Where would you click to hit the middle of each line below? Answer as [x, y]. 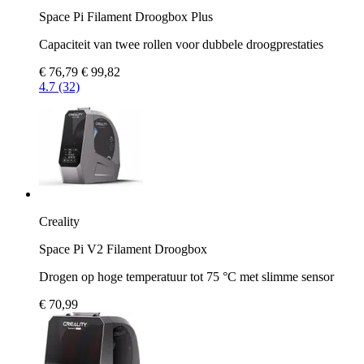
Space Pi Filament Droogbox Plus [126, 16]
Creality [59, 221]
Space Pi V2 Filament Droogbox [123, 249]
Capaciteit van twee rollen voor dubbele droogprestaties [181, 44]
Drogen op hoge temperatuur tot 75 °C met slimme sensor [186, 276]
